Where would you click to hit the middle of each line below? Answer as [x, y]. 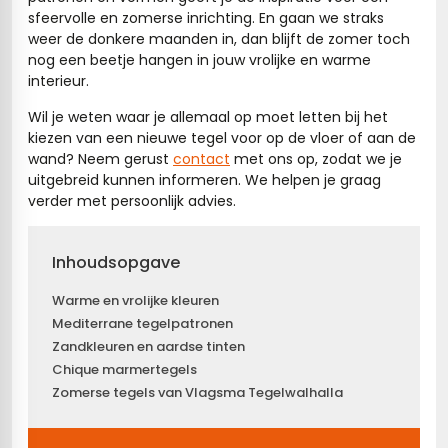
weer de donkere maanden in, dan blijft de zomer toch [219, 39]
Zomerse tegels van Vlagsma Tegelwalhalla [197, 393]
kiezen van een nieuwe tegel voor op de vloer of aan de [222, 137]
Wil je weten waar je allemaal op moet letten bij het [208, 116]
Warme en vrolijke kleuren [135, 301]
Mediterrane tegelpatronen [142, 324]
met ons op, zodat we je [316, 158]
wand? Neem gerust [100, 158]
